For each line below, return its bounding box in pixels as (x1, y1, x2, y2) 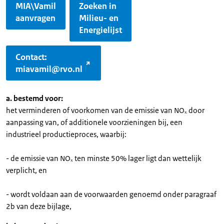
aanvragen (15, 12, 55, 23)
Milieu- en (79, 12, 118, 23)
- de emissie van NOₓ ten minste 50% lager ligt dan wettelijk (6, 153, 201, 163)
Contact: (15, 51, 47, 62)
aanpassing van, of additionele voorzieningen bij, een (6, 117, 182, 127)
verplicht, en (6, 165, 47, 175)
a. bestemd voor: (6, 93, 63, 103)
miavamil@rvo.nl (15, 63, 82, 74)
